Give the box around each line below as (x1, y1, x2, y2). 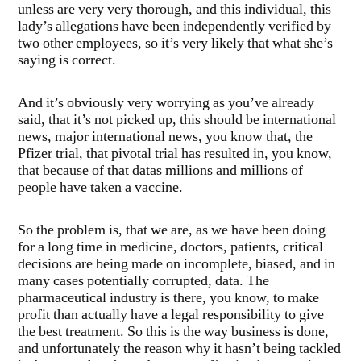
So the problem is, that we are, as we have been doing (18, 222, 326, 240)
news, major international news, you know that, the (18, 128, 313, 147)
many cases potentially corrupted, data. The (18, 272, 269, 291)
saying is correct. (18, 52, 116, 70)
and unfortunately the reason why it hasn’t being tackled (18, 340, 341, 359)
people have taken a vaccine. (18, 179, 183, 197)
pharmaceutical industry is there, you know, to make (18, 289, 319, 308)
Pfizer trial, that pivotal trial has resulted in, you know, (18, 145, 332, 164)
